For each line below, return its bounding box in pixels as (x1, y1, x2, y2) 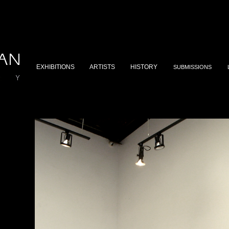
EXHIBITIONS (36, 63, 75, 71)
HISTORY (130, 63, 157, 71)
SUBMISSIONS (173, 64, 212, 70)
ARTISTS (89, 63, 115, 71)
